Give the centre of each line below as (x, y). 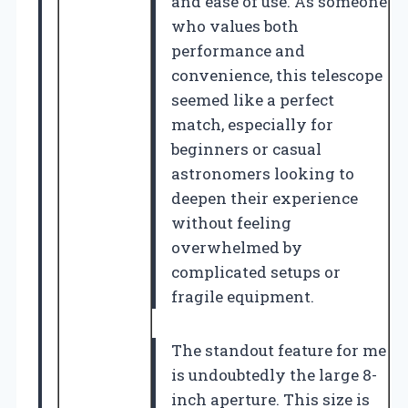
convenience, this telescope (277, 75)
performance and (238, 50)
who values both (235, 25)
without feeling (231, 222)
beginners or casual (246, 148)
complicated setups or (256, 271)
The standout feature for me (279, 350)
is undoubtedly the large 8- (274, 374)
